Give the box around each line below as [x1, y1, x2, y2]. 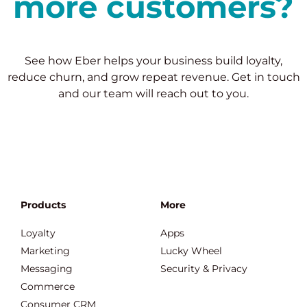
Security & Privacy [160, 262, 247, 275]
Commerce [21, 280, 75, 293]
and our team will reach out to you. [58, 87, 249, 100]
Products [21, 199, 66, 211]
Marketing [21, 245, 70, 257]
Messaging [21, 262, 73, 275]
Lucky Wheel [160, 245, 222, 257]
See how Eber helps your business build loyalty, [25, 54, 282, 67]
